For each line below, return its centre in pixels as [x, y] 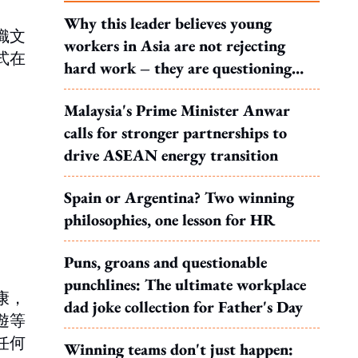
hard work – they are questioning [178, 68]
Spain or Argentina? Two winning [179, 197]
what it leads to [116, 90]
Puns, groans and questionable [165, 262]
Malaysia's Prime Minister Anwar [177, 110]
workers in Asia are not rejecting [175, 46]
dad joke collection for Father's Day [183, 307]
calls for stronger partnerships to [175, 133]
